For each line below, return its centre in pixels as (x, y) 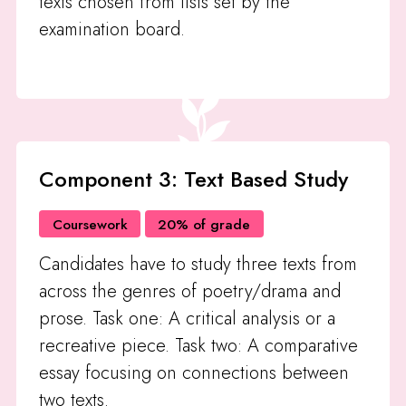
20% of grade (204, 224)
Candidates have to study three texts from (198, 264)
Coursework (90, 224)
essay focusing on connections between (194, 372)
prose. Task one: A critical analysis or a (188, 318)
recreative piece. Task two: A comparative (199, 345)
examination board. (112, 30)
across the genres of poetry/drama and (190, 291)
